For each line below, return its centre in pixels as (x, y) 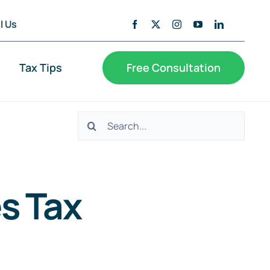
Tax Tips (41, 67)
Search (97, 121)
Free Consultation (174, 67)
